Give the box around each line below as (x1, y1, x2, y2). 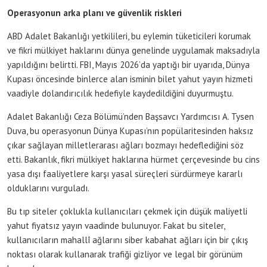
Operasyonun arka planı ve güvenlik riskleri (7, 7, 182, 18)
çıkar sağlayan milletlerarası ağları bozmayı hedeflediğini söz (7, 139, 244, 151)
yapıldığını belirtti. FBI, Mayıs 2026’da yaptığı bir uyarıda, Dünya (7, 58, 250, 70)
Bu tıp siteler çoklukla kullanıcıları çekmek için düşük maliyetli (7, 205, 247, 217)
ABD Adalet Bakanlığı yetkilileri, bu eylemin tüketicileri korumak (7, 30, 251, 42)
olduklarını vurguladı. (7, 182, 89, 194)
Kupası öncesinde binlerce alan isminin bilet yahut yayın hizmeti (7, 73, 253, 85)
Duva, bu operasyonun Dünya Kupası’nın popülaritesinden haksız (7, 125, 253, 136)
